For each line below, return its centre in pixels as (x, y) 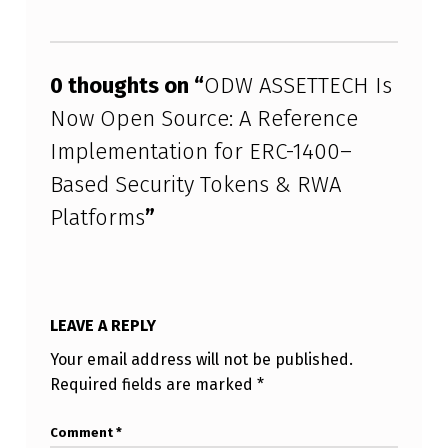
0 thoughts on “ (126, 85)
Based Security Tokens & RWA (195, 184)
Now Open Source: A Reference (203, 118)
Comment (82, 433)
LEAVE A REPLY (102, 325)
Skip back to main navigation (87, 34)
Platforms (97, 217)
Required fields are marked (153, 385)
